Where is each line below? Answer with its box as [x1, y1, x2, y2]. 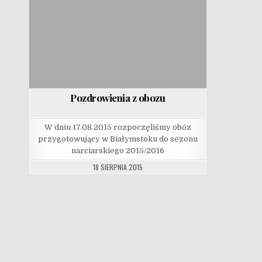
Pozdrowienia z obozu [70, 91, 166, 105]
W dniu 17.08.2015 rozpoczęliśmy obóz [44, 123, 191, 132]
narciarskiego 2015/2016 [71, 146, 164, 156]
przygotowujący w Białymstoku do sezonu [37, 135, 198, 144]
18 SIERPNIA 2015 [92, 162, 143, 173]
